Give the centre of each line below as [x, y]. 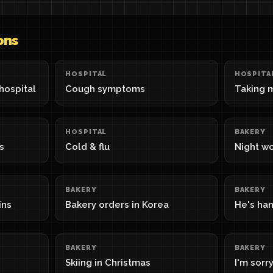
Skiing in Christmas [108, 263]
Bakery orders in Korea [117, 205]
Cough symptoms [105, 89]
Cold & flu [88, 147]
